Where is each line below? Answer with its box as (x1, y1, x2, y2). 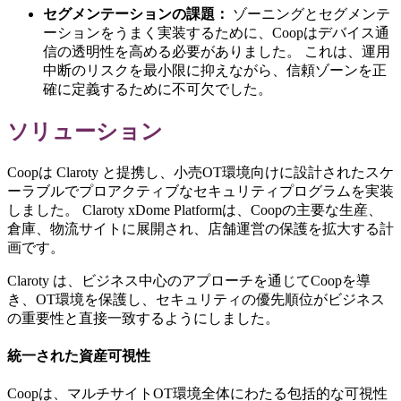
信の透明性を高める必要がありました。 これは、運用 (43, 43, 390, 59)
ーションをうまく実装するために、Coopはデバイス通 (43, 24, 389, 40)
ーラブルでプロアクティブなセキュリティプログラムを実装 (7, 183, 394, 199)
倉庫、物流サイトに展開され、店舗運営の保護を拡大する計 (7, 220, 394, 236)
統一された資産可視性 (7, 347, 150, 363)
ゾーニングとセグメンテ (229, 5, 390, 21)
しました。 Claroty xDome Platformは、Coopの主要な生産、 (7, 201, 382, 218)
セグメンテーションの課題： (43, 5, 229, 21)
